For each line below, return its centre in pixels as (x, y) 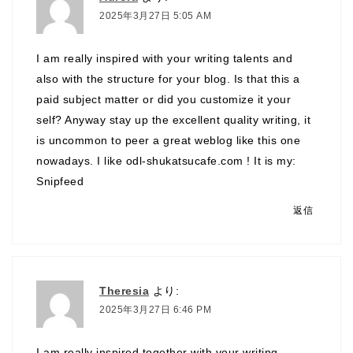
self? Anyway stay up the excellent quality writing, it (173, 120)
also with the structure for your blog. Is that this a (168, 79)
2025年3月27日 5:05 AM (155, 16)
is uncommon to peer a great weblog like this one (168, 141)
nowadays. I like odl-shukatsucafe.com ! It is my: (166, 161)
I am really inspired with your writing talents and (164, 59)
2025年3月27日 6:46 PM (155, 310)
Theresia (124, 291)
